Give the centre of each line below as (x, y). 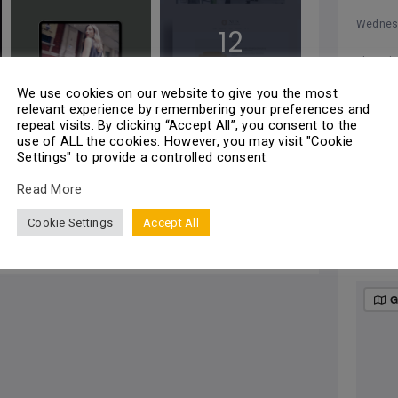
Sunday (375, 171)
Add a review (251, 240)
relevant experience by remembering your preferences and (194, 109)
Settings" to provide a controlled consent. (143, 157)
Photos (231, 64)
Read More (50, 189)
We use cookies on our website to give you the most (177, 93)
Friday (371, 97)
